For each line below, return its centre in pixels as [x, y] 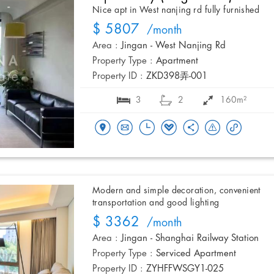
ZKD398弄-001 [177, 77]
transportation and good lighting [156, 203]
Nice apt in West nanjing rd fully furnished [176, 11]
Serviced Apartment [196, 254]
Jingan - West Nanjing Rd [173, 46]
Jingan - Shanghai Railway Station [190, 239]
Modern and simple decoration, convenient [176, 191]
